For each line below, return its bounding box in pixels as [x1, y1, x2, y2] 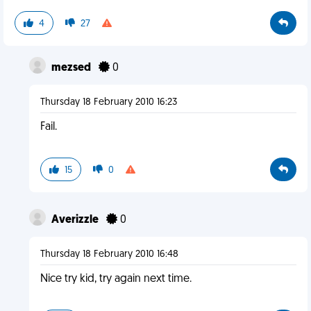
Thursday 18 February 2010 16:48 [40, 249, 178, 260]
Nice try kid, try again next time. [40, 274, 192, 285]
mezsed [51, 62, 93, 74]
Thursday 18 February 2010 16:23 [40, 97, 177, 108]
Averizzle [51, 215, 101, 226]
